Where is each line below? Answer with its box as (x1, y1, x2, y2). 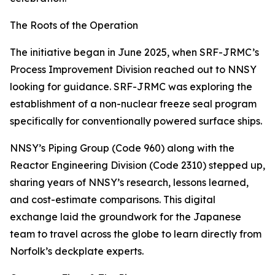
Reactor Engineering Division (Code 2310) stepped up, (10, 159, 265, 171)
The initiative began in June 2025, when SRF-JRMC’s (10, 46, 259, 58)
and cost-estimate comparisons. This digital (10, 193, 215, 206)
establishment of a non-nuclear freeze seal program (10, 98, 257, 110)
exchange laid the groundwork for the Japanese (10, 211, 241, 223)
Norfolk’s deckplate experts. (10, 245, 144, 257)
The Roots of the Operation (10, 19, 138, 31)
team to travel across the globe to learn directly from (10, 228, 261, 240)
